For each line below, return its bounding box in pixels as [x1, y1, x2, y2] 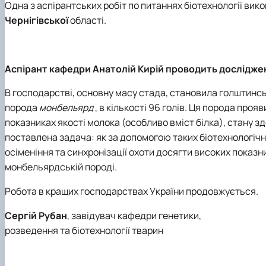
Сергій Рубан [5, 208, 67, 222]
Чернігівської [5, 14, 68, 27]
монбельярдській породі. [5, 160, 117, 174]
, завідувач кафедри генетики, [67, 208, 201, 222]
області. [68, 14, 106, 27]
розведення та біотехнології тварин [5, 223, 163, 237]
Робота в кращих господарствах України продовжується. [5, 184, 258, 198]
